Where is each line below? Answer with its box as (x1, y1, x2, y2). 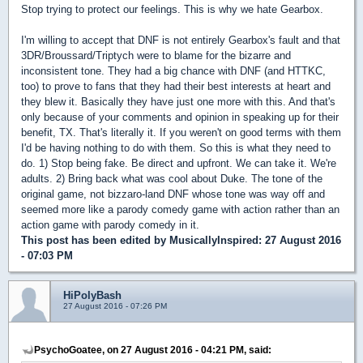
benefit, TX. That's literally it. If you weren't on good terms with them (21, 126, 341, 139)
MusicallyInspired (169, 233, 258, 246)
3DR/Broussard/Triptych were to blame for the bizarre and (21, 49, 291, 62)
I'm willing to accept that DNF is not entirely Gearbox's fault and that (21, 33, 340, 46)
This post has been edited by (21, 233, 169, 246)
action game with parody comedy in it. (21, 218, 199, 231)
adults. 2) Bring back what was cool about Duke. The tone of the (21, 172, 322, 185)
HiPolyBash (63, 288, 122, 301)
